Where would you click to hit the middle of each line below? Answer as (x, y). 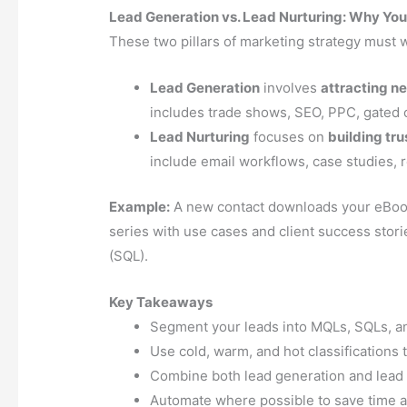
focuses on (289, 137)
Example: (140, 206)
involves (291, 88)
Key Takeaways (161, 302)
